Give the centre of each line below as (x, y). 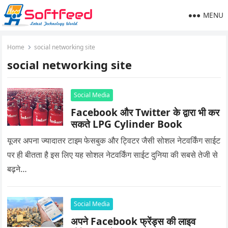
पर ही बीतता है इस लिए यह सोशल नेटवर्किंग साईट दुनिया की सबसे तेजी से (113, 154)
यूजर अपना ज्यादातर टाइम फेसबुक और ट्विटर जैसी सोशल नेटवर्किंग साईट (114, 140)
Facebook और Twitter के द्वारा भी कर (145, 112)
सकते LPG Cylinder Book (127, 124)
